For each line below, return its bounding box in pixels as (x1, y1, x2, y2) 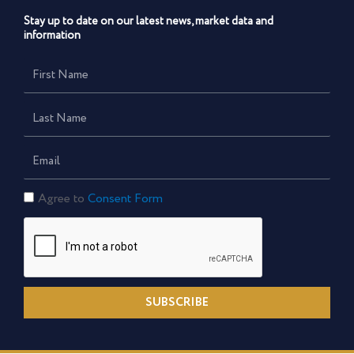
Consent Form (88, 190, 163, 209)
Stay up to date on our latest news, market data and (24, 13, 273, 29)
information (24, 27, 81, 43)
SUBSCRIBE (145, 293, 209, 311)
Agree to (38, 190, 88, 209)
